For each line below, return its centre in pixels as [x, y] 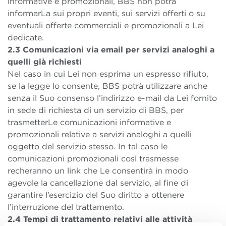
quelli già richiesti [45, 62]
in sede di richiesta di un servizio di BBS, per [96, 110]
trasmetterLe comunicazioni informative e [89, 123]
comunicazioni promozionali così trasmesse [93, 159]
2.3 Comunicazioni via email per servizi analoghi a [111, 50]
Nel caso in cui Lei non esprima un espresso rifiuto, [108, 74]
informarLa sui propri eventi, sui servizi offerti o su [106, 14]
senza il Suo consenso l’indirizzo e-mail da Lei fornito [112, 98]
